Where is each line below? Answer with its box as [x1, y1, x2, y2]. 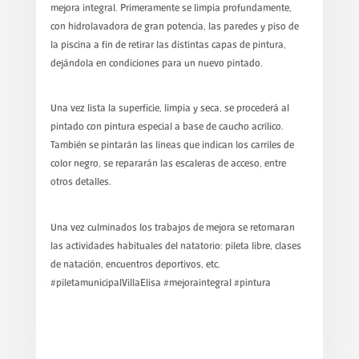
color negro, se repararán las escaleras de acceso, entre [50, 159, 286, 170]
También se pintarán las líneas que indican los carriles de [50, 140, 294, 151]
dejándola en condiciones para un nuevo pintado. [50, 58, 263, 69]
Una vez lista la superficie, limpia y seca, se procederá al [50, 103, 289, 115]
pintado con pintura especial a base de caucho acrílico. [50, 122, 284, 133]
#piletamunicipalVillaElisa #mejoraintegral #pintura [50, 277, 271, 288]
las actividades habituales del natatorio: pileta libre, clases [50, 240, 301, 252]
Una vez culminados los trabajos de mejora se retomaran [50, 222, 295, 233]
